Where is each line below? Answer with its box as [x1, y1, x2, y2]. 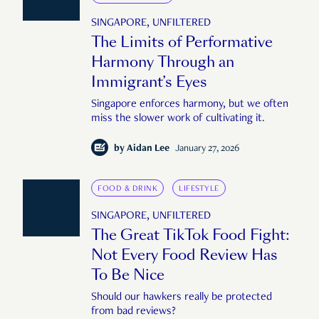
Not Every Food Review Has [91, 245, 278, 266]
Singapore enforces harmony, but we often [91, 99, 288, 111]
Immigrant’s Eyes [91, 72, 207, 93]
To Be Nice [91, 265, 164, 286]
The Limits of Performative [91, 32, 273, 53]
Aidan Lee [127, 144, 169, 155]
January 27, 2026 [175, 144, 239, 155]
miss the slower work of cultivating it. [91, 113, 265, 125]
